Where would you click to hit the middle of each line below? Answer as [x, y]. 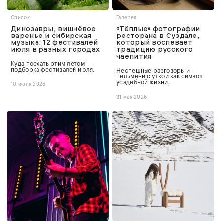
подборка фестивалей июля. [53, 69]
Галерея [127, 18]
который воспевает [155, 42]
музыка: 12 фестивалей [55, 42]
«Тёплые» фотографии [158, 28]
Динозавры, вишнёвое [54, 28]
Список [20, 18]
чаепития [134, 56]
